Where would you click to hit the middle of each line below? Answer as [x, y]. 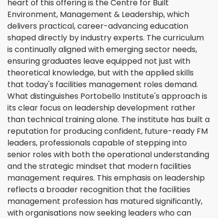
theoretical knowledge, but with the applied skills [100, 73]
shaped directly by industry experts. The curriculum [106, 37]
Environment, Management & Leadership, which [98, 14]
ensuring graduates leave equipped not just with [99, 61]
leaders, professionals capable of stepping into [97, 143]
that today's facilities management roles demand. [103, 84]
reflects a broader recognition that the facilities [99, 189]
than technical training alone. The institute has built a [109, 119]
